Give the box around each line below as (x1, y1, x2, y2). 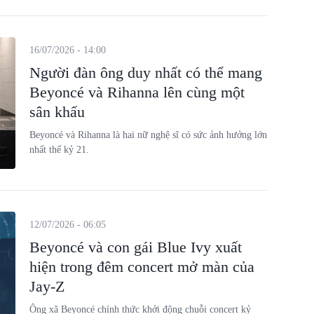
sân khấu (29, 103, 85, 121)
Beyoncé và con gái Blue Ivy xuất (29, 238, 242, 256)
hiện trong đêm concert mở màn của (29, 257, 254, 275)
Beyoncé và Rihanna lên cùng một (29, 83, 245, 101)
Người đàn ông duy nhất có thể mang (29, 64, 262, 81)
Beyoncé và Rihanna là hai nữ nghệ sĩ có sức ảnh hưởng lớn (29, 130, 267, 140)
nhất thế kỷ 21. (29, 144, 89, 155)
